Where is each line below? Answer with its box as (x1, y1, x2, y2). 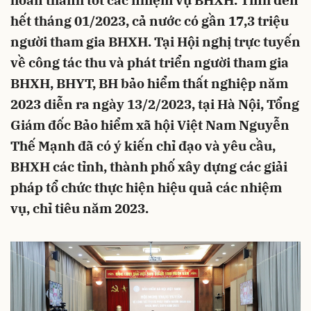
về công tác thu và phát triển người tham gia (10, 54, 289, 71)
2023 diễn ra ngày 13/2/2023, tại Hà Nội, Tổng (10, 96, 299, 112)
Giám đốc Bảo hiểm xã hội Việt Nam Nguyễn (10, 117, 289, 133)
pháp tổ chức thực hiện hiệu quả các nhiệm (10, 179, 282, 196)
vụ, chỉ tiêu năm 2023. (10, 200, 149, 217)
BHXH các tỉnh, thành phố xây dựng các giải (10, 158, 287, 175)
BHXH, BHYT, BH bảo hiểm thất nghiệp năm (10, 75, 288, 92)
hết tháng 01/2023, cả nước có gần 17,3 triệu (10, 12, 289, 29)
